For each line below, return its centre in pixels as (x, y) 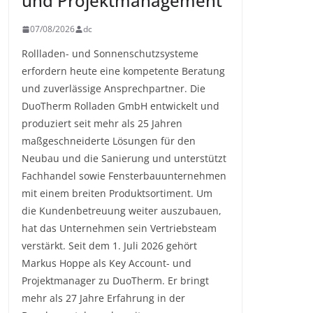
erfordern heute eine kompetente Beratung (123, 71)
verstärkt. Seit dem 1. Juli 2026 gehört (109, 246)
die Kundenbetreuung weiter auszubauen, (122, 211)
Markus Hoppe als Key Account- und (107, 263)
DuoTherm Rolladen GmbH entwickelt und (121, 106)
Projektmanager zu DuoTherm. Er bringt (115, 281)
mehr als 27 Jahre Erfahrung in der (103, 298)
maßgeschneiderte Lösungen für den (109, 141)
